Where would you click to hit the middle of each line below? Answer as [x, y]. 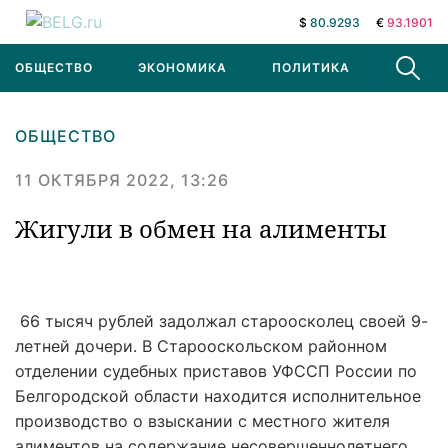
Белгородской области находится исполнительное [218, 396]
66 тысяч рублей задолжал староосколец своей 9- [221, 321]
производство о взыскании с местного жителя [202, 421]
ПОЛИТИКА [311, 67]
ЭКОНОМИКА [182, 67]
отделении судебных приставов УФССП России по [216, 371]
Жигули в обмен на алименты [201, 228]
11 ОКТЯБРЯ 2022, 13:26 [122, 180]
